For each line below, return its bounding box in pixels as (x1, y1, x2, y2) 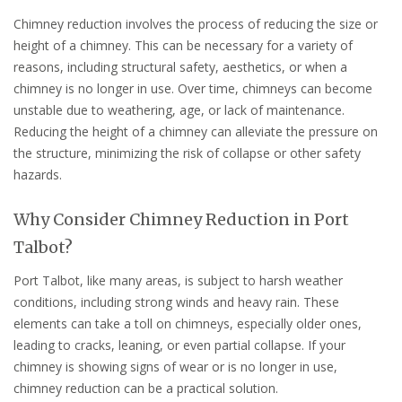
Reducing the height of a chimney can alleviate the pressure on (13, 122, 378, 140)
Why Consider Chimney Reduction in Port (13, 208, 349, 230)
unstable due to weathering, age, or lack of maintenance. (13, 100, 345, 118)
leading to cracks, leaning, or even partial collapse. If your (13, 336, 345, 354)
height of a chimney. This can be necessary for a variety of (13, 36, 353, 54)
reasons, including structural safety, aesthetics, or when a (13, 57, 347, 75)
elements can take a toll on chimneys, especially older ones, (13, 314, 362, 332)
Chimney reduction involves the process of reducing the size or (13, 14, 378, 32)
